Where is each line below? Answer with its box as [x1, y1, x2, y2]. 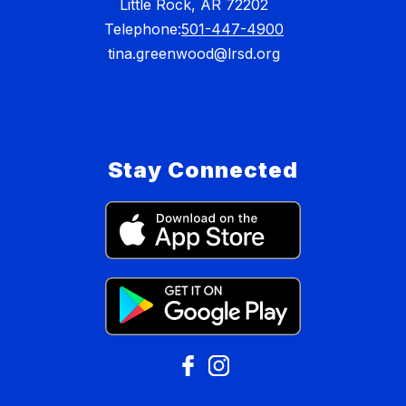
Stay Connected [108, 157, 298, 184]
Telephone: [104, 20, 181, 39]
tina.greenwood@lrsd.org [108, 44, 280, 63]
